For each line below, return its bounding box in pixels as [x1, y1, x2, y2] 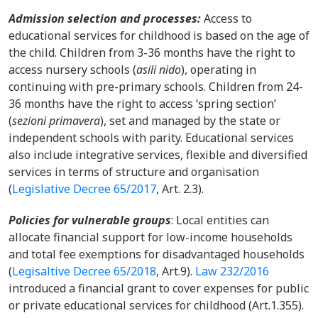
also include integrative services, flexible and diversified [9, 147, 307, 163]
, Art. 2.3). [156, 181, 204, 197]
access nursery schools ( [9, 62, 136, 77]
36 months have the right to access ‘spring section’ [9, 96, 276, 111]
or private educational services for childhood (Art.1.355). [9, 297, 304, 313]
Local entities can [176, 212, 269, 228]
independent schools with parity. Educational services [9, 130, 294, 146]
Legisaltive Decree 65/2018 [12, 263, 156, 279]
